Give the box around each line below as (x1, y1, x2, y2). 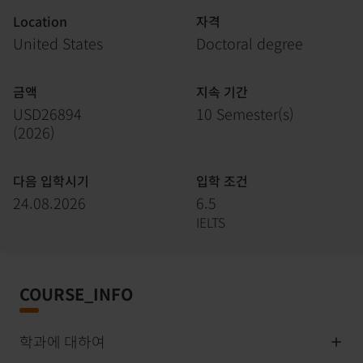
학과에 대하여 (19, 331, 105, 352)
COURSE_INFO (19, 282, 133, 305)
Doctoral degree (196, 32, 303, 53)
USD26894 (13, 103, 82, 124)
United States (13, 32, 103, 53)
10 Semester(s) (196, 103, 294, 124)
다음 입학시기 (13, 171, 89, 190)
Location (13, 11, 67, 31)
